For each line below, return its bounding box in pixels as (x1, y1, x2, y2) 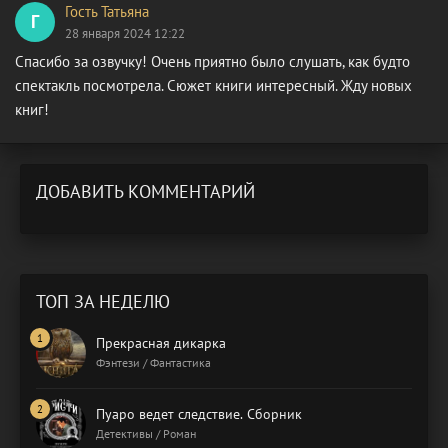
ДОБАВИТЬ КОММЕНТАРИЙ (36, 179, 255, 203)
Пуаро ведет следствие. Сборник (96, 404, 302, 423)
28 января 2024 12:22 (65, 24, 185, 42)
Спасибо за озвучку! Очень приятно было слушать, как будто (15, 51, 410, 71)
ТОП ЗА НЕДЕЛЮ (36, 289, 170, 313)
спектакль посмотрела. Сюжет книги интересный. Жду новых (15, 75, 412, 95)
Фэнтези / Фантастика (96, 354, 211, 370)
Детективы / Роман (96, 425, 196, 441)
